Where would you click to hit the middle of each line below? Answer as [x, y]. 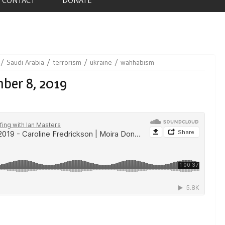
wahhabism [137, 62]
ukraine [101, 62]
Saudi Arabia [25, 62]
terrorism [67, 62]
